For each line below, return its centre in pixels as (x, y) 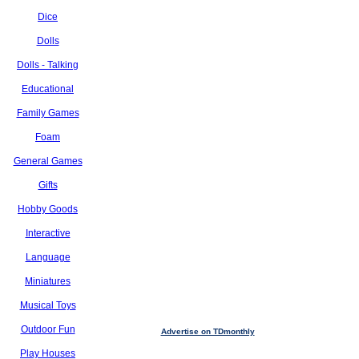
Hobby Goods (48, 209)
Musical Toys (48, 305)
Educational (48, 89)
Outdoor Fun (48, 329)
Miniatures (48, 281)
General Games (48, 161)
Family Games (48, 113)
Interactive (48, 233)
